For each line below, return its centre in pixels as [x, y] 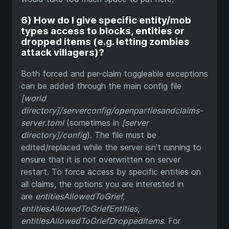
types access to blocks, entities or [103, 31]
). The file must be [122, 135]
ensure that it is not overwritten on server [101, 159]
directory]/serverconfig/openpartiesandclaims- [112, 110]
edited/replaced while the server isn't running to [111, 147]
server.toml [42, 122]
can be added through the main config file [101, 86]
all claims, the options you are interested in [102, 184]
